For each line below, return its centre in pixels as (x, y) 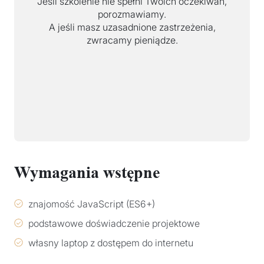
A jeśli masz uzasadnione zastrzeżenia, (132, 27)
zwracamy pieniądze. (132, 40)
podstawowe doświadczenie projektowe (114, 223)
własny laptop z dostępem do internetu (111, 242)
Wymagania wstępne (87, 172)
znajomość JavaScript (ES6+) (92, 204)
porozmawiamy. (132, 14)
